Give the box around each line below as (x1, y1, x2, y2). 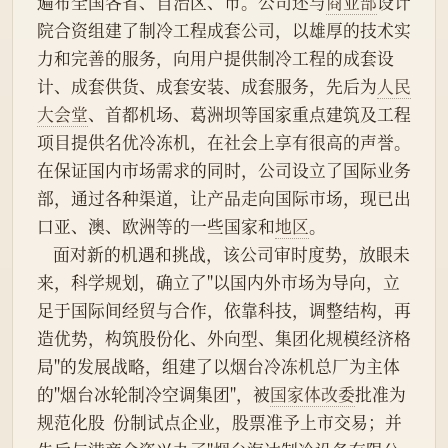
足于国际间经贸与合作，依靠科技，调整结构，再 (37, 298, 411, 323)
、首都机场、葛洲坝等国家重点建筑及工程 (88, 102, 411, 127)
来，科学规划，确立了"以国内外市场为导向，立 (37, 270, 400, 295)
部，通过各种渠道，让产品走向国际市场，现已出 (37, 186, 411, 211)
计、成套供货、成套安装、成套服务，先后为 (37, 74, 377, 99)
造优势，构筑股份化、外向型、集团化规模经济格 (37, 326, 411, 351)
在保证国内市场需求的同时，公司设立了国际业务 (37, 158, 411, 183)
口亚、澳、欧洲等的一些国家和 (37, 214, 275, 239)
